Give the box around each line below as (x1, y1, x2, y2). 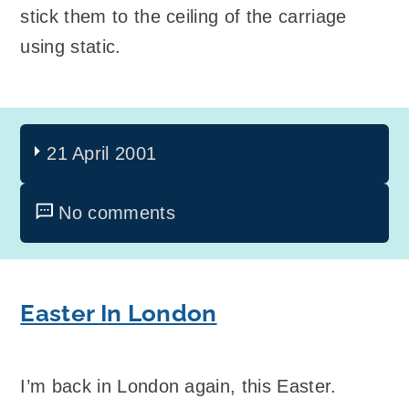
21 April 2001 (47, 143, 157, 164)
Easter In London (20, 299, 217, 328)
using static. (20, 36, 121, 57)
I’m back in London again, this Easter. (20, 375, 337, 396)
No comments (58, 203, 175, 224)
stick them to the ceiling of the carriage (20, 5, 347, 26)
